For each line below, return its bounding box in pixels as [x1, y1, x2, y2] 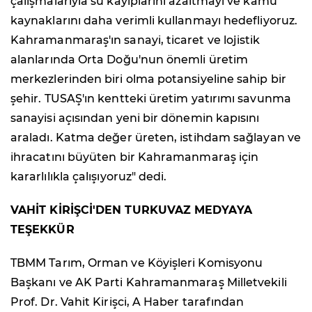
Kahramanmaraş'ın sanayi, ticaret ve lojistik [10, 33, 260, 47]
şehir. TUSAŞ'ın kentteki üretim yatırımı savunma [10, 92, 291, 106]
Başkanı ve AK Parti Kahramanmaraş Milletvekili [10, 276, 287, 290]
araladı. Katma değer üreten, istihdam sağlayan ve [10, 131, 301, 145]
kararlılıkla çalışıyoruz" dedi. [10, 170, 167, 184]
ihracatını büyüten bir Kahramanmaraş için [10, 150, 259, 164]
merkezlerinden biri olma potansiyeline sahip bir [10, 72, 286, 86]
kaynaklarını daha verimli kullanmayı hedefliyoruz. [10, 14, 297, 28]
